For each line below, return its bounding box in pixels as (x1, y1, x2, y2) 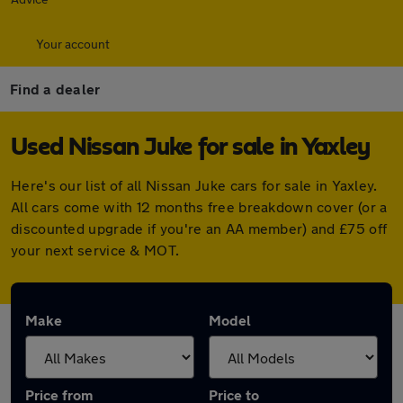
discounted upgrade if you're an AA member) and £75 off (11, 219, 388, 237)
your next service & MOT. (11, 241, 180, 258)
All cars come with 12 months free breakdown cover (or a (11, 198, 388, 215)
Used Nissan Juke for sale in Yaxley (11, 135, 370, 160)
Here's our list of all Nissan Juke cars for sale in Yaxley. (11, 176, 378, 193)
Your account (36, 36, 110, 51)
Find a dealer (10, 80, 101, 97)
